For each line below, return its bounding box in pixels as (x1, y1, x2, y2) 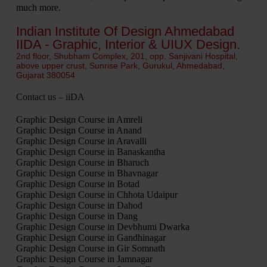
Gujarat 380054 (15, 70, 75, 80)
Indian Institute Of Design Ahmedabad (15, 23, 234, 39)
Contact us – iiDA (15, 91, 85, 102)
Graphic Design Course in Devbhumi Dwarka (15, 221, 190, 232)
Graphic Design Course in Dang (15, 210, 138, 221)
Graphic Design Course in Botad (15, 178, 139, 189)
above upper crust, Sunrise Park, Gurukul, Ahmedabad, (15, 60, 225, 70)
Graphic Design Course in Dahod (15, 200, 142, 210)
